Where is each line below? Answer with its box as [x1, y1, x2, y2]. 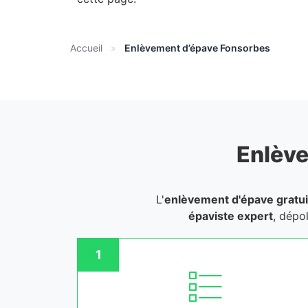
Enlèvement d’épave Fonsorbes [124, 42, 270, 54]
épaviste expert [188, 209, 273, 223]
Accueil [70, 42, 102, 54]
